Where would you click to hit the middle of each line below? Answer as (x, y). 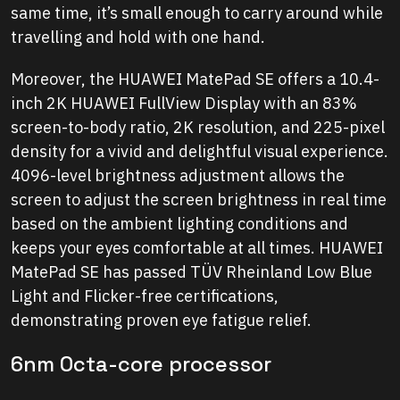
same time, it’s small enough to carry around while (197, 13)
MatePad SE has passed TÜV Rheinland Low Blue (192, 272)
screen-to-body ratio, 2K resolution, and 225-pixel (198, 128)
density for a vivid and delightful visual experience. (200, 152)
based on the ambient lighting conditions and (179, 224)
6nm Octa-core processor (141, 365)
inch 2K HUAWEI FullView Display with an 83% (184, 104)
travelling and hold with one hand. (138, 37)
